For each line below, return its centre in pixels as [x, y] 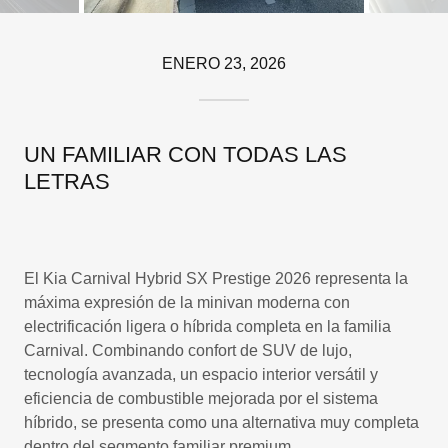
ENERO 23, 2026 [224, 63]
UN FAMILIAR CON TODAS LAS [185, 154]
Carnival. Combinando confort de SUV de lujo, [188, 350]
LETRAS [67, 181]
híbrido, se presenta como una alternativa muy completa [221, 422]
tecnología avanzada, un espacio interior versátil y [201, 374]
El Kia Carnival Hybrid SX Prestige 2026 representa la [216, 278]
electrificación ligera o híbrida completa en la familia [207, 326]
